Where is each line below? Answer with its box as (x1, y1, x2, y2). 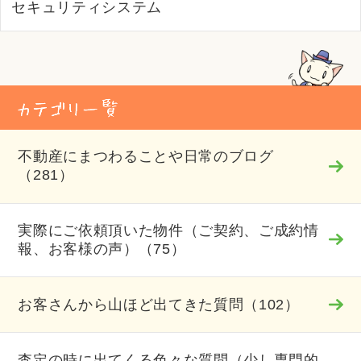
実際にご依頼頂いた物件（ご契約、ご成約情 (18, 222, 319, 239)
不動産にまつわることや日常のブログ (18, 148, 274, 165)
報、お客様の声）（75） (18, 241, 186, 258)
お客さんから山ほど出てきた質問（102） (18, 296, 300, 313)
